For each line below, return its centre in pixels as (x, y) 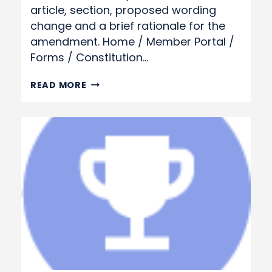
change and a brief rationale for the (128, 26)
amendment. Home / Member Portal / (132, 42)
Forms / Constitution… (89, 57)
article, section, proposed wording (123, 10)
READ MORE (59, 85)
